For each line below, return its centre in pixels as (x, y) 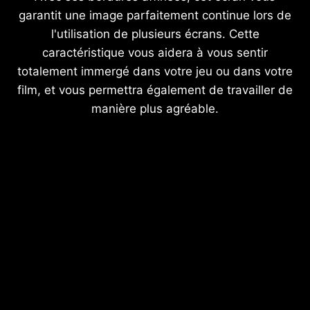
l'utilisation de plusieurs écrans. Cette (155, 34)
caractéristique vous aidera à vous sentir (155, 53)
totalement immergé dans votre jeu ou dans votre (155, 72)
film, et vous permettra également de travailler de (155, 90)
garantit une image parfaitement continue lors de (155, 16)
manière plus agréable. (155, 109)
